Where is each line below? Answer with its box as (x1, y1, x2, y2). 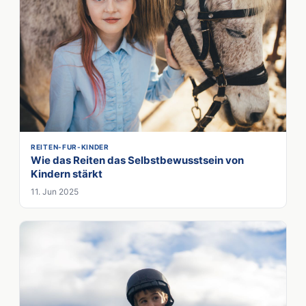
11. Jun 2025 (31, 186, 79, 197)
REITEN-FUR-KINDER (31, 143, 109, 152)
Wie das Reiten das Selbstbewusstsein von (31, 154, 244, 167)
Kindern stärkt (31, 167, 102, 181)
